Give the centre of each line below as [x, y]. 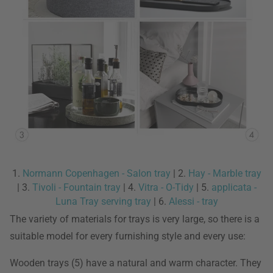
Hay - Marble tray [225, 173]
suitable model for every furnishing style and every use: [128, 236]
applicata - [234, 187]
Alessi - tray [193, 201]
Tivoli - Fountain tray [76, 187]
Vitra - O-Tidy [166, 187]
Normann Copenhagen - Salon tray [96, 173]
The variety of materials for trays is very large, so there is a [135, 219]
